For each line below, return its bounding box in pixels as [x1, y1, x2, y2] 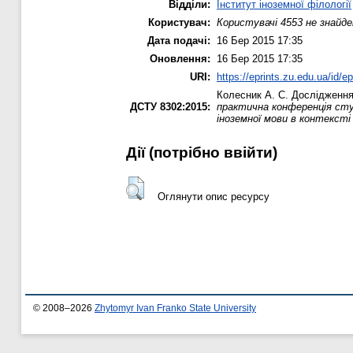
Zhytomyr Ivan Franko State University [95, 303, 256, 314]
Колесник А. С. [217, 89, 288, 102]
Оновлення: [150, 53, 210, 65]
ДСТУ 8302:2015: [130, 101, 210, 113]
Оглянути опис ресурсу [157, 190, 269, 203]
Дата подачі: [147, 35, 210, 47]
